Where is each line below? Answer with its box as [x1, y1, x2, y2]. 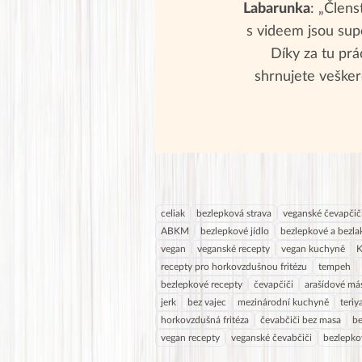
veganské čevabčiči [231, 332, 312, 343]
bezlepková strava [196, 208, 271, 218]
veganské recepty [197, 243, 270, 254]
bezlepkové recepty [161, 279, 242, 289]
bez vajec [187, 297, 226, 307]
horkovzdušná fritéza [161, 314, 249, 325]
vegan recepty [161, 332, 220, 343]
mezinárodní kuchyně [238, 297, 329, 307]
